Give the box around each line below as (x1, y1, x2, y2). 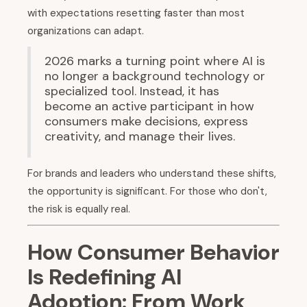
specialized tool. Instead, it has (45, 83, 219, 100)
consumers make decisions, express (45, 113, 248, 130)
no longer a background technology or (45, 68, 265, 85)
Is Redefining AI (27, 262, 182, 292)
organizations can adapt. (27, 24, 144, 38)
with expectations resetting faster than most (27, 6, 245, 21)
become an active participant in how (45, 98, 254, 115)
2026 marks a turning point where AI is (45, 53, 265, 70)
